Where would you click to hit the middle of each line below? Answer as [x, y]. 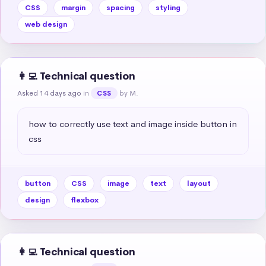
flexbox [85, 200]
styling [168, 7]
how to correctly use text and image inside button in [133, 123]
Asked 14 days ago [49, 93]
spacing [121, 7]
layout [199, 183]
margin [73, 7]
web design [46, 24]
